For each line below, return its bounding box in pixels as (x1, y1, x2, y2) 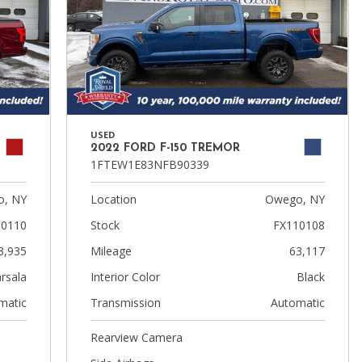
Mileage (90, 243, 132, 259)
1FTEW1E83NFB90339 (90, 157, 209, 172)
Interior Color (90, 269, 160, 284)
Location (90, 192, 137, 207)
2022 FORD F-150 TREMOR (90, 142, 240, 154)
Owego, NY (264, 192, 325, 207)
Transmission (90, 295, 161, 310)
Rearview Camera (90, 330, 183, 345)
